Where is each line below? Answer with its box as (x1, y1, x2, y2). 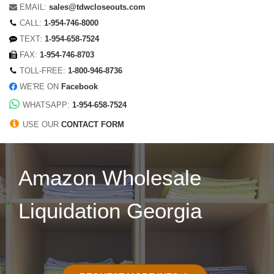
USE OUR (22, 120, 61, 130)
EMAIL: (17, 3, 49, 12)
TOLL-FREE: (17, 67, 68, 76)
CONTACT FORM (61, 120, 124, 130)
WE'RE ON (19, 83, 61, 92)
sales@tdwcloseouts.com (48, 3, 146, 12)
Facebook (61, 83, 98, 92)
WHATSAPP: (22, 101, 72, 110)
